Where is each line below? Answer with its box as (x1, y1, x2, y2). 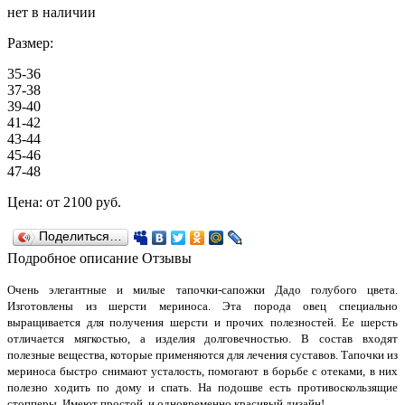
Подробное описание (7, 250, 138, 266)
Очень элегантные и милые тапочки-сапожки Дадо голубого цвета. (7, 282, 398, 297)
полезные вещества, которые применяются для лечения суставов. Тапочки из (7, 347, 398, 362)
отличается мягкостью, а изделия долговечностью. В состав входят (7, 331, 398, 345)
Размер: (7, 34, 53, 51)
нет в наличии (7, 4, 96, 20)
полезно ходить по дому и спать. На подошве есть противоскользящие (7, 380, 398, 394)
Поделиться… (39, 229, 122, 243)
